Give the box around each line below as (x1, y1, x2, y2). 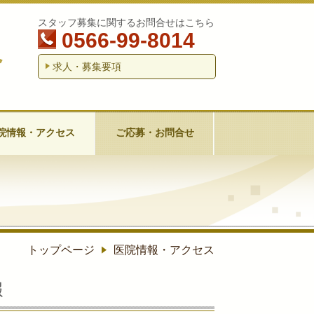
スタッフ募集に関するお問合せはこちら (38, 16, 214, 28)
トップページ (27, 243, 95, 256)
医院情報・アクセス (114, 243, 214, 256)
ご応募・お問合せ (116, 126, 194, 138)
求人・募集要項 (53, 61, 121, 73)
